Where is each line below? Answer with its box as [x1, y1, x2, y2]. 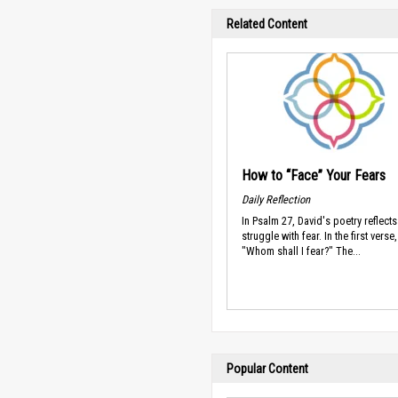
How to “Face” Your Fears [242, 167, 386, 184]
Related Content [227, 17, 307, 31]
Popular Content [227, 362, 308, 376]
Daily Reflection [242, 192, 310, 206]
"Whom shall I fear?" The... [242, 244, 361, 259]
